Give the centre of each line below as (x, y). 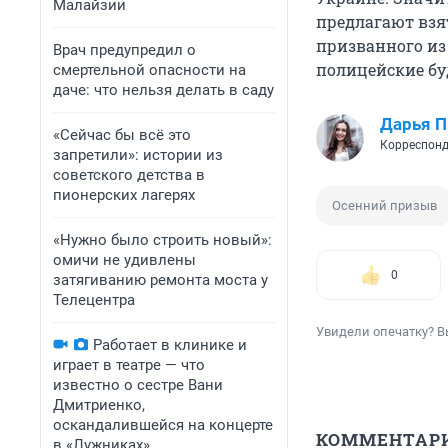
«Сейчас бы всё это (122, 135)
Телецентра (94, 300)
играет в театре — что (129, 365)
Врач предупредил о (124, 50)
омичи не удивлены (124, 260)
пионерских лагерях (124, 195)
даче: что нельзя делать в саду (163, 90)
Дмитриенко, (99, 405)
